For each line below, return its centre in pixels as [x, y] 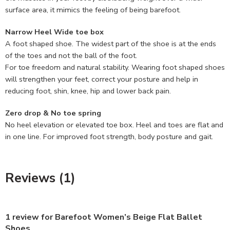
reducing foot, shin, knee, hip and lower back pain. [88, 91]
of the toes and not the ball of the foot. [71, 56]
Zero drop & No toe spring [53, 113]
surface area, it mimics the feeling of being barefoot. [93, 10]
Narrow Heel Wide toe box [54, 32]
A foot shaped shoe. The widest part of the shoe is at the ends [111, 44]
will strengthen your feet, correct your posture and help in [102, 79]
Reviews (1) [40, 178]
